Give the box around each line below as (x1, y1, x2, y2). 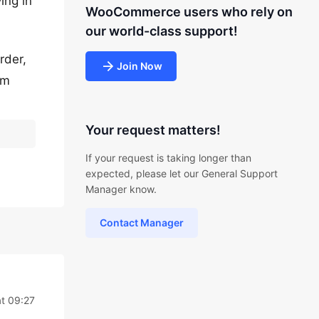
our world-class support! (85, 23, 238, 38)
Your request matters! (85, 122, 221, 137)
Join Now (116, 60, 162, 72)
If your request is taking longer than (85, 152, 251, 164)
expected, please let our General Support (85, 167, 278, 179)
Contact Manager (99, 216, 184, 229)
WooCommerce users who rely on (85, 4, 293, 19)
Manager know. (85, 183, 157, 195)
